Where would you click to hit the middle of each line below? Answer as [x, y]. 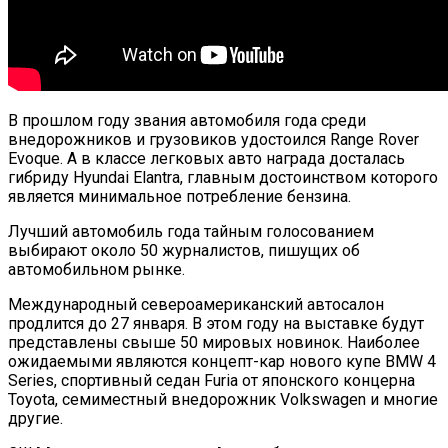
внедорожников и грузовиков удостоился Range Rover [213, 139]
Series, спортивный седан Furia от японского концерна [211, 380]
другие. [35, 418]
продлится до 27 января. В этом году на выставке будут [216, 323]
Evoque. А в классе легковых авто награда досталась [206, 158]
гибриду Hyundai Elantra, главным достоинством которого [223, 177]
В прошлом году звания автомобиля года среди [187, 120]
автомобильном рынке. [96, 269]
